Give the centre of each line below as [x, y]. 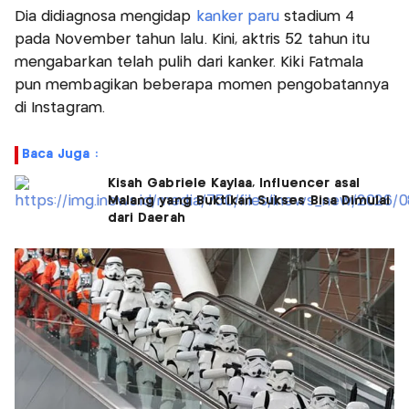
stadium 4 [317, 17]
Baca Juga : [60, 155]
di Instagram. [60, 109]
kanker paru [238, 17]
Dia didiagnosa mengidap [105, 17]
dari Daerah [147, 219]
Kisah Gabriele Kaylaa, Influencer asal [234, 184]
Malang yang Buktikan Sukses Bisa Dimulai [249, 201]
